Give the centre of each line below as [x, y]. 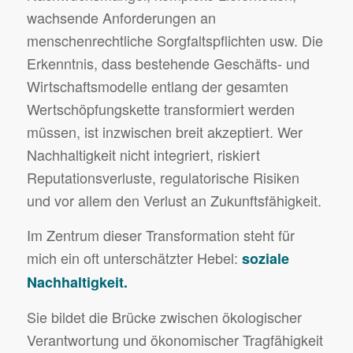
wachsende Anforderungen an [121, 17]
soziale [265, 259]
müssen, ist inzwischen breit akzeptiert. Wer [164, 131]
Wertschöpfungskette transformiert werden [160, 108]
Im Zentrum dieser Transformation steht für [160, 235]
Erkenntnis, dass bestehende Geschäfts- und [168, 63]
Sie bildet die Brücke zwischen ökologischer [164, 317]
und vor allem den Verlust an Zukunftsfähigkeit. [174, 200]
